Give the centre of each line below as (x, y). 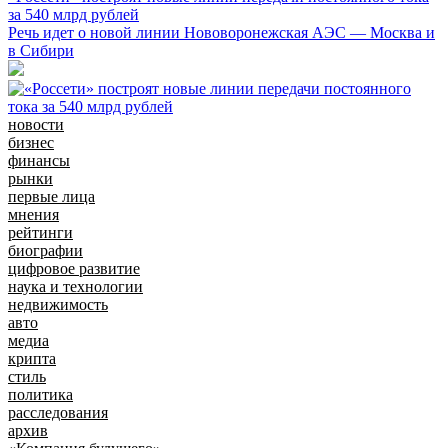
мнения (33, 214)
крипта (32, 358)
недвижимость (58, 304)
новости (36, 124)
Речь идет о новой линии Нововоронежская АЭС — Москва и (221, 32)
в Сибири (41, 50)
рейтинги (40, 232)
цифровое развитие (74, 268)
